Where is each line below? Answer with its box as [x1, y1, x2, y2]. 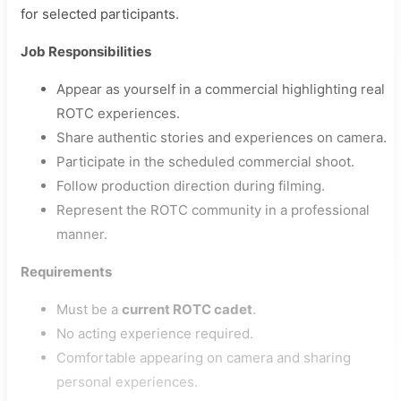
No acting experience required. [56, 325, 253, 342]
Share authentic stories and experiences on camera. [56, 129, 387, 146]
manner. [56, 226, 107, 243]
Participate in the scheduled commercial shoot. [56, 153, 354, 170]
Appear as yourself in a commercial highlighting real [56, 81, 385, 98]
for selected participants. [21, 5, 179, 22]
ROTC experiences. [56, 105, 180, 122]
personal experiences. [56, 373, 198, 390]
